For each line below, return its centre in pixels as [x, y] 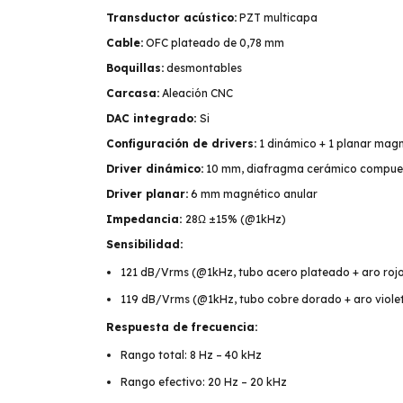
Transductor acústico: [171, 18]
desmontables [203, 68]
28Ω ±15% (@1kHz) [236, 219]
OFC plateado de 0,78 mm [214, 43]
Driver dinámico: [155, 169]
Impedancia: [146, 219]
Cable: [125, 43]
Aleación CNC [196, 93]
